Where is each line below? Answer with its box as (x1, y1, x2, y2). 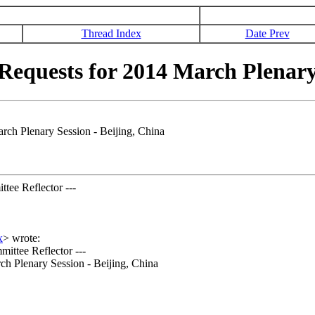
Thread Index (81, 27, 141, 39)
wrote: (9, 231, 40, 244)
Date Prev (245, 27, 290, 39)
